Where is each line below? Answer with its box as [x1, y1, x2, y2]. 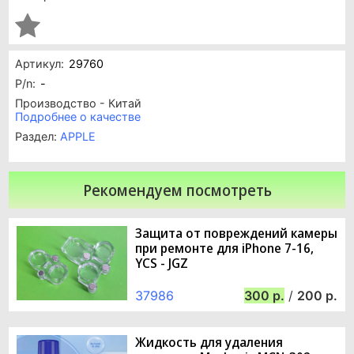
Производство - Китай [15, 96, 141, 111]
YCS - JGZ [135, 254, 188, 273]
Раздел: [15, 130, 60, 144]
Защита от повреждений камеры [135, 224, 337, 243]
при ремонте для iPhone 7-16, [135, 239, 314, 258]
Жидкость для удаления [135, 333, 283, 351]
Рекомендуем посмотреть [82, 179, 272, 201]
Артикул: [15, 57, 64, 71]
